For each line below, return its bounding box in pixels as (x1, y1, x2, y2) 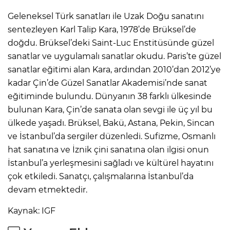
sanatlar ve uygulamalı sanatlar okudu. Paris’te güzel (8, 51, 221, 61)
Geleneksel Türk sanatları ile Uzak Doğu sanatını (8, 11, 204, 21)
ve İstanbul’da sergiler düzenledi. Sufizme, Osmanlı (8, 131, 216, 141)
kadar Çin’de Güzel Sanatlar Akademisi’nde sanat (8, 78, 207, 88)
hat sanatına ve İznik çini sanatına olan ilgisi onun (8, 144, 209, 155)
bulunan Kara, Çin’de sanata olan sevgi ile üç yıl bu (8, 104, 213, 114)
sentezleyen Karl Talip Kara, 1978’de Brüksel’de (8, 24, 196, 34)
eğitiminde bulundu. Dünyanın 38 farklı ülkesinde (8, 91, 212, 101)
